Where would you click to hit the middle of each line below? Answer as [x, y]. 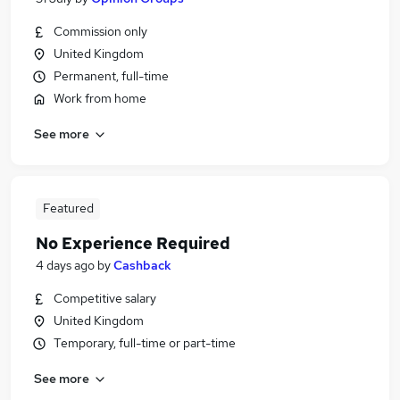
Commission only [100, 31]
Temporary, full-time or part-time [145, 343]
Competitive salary [105, 298]
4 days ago [65, 265]
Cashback [142, 265]
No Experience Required [133, 243]
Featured [68, 208]
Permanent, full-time [111, 76]
